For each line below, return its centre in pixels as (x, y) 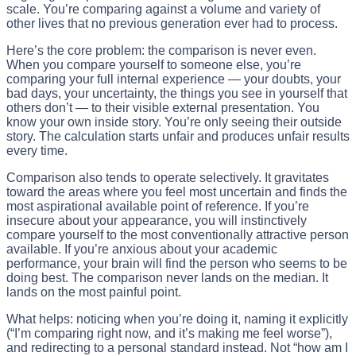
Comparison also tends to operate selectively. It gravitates (168, 177)
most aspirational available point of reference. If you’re (158, 206)
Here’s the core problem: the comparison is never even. (161, 50)
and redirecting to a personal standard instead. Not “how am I (177, 347)
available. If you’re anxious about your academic (142, 249)
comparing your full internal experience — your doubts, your (174, 79)
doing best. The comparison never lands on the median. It (167, 277)
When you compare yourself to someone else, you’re (154, 64)
